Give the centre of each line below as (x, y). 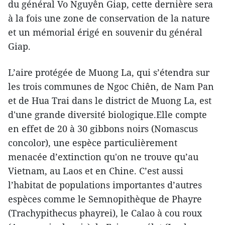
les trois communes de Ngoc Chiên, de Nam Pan (111, 86)
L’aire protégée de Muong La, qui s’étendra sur (109, 72)
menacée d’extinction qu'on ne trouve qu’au (103, 156)
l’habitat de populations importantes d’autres (105, 185)
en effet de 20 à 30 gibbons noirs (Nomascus (103, 128)
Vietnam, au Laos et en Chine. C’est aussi (96, 171)
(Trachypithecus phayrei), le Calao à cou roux (105, 213)
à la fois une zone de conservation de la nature (109, 18)
